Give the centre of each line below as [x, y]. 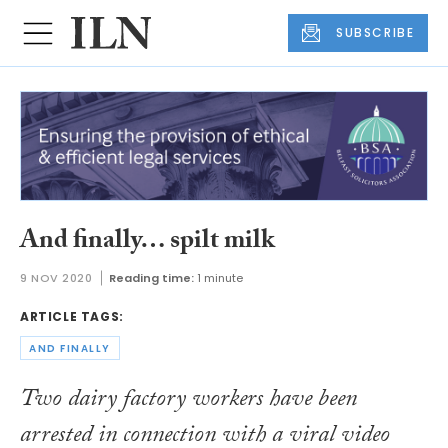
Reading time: [151, 278]
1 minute [219, 278]
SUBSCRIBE [375, 33]
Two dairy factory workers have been [188, 401]
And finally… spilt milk [147, 242]
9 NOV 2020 [56, 278]
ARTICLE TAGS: [72, 317]
